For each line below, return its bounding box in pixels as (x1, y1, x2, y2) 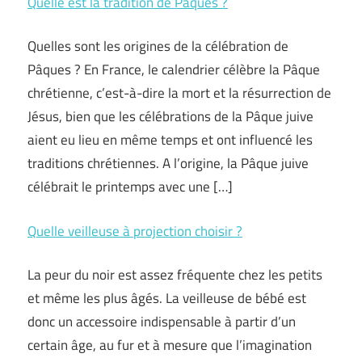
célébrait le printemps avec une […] (27, 176, 233, 197)
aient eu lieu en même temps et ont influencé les (27, 129, 313, 150)
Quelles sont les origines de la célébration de (27, 36, 288, 57)
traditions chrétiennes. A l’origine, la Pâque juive (27, 153, 309, 174)
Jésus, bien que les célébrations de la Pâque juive (27, 106, 314, 127)
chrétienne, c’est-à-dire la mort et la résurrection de (27, 82, 331, 103)
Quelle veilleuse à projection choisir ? (27, 220, 242, 242)
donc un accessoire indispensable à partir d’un (27, 311, 296, 332)
